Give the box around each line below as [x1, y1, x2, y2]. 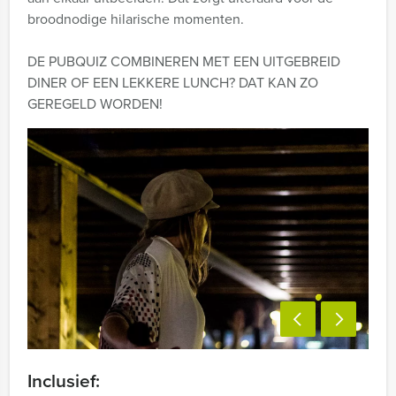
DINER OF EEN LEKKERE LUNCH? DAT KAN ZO [27, 72, 318, 93]
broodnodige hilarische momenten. [27, 9, 244, 29]
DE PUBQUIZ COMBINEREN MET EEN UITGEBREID [27, 51, 340, 72]
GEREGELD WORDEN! [27, 94, 163, 114]
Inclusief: [27, 367, 100, 394]
